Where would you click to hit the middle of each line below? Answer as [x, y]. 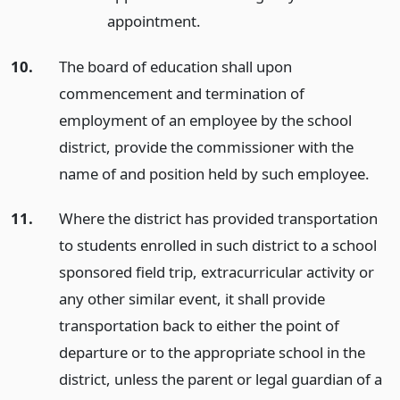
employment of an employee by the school [205, 120]
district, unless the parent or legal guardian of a [220, 379]
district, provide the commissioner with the [206, 146]
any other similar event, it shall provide [192, 299]
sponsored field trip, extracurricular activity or [216, 272]
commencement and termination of [181, 93]
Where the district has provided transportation [218, 219]
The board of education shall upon [175, 66]
